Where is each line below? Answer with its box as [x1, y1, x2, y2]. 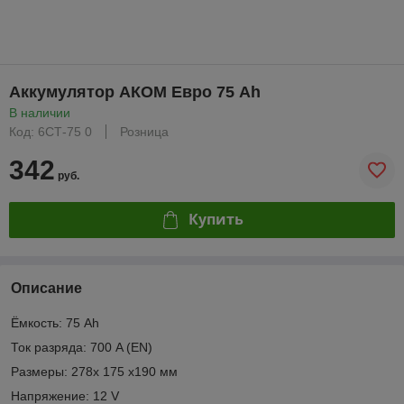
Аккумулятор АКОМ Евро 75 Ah [9, 82, 261, 101]
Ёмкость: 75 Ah [11, 315, 99, 330]
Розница [120, 124, 169, 139]
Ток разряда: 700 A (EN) [11, 339, 152, 354]
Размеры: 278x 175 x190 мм [11, 363, 178, 379]
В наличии [9, 105, 70, 120]
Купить [188, 209, 243, 230]
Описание [11, 280, 82, 296]
